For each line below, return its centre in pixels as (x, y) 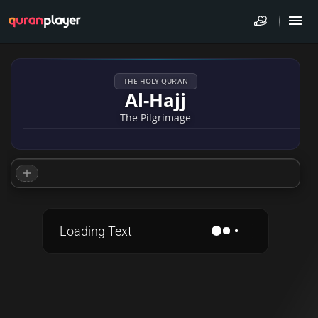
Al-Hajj (155, 100)
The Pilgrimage (155, 117)
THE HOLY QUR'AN (155, 81)
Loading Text (96, 231)
